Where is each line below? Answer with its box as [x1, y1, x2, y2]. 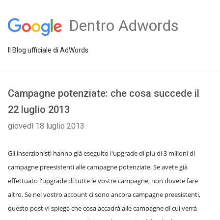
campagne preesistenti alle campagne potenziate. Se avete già [8, 163, 188, 171]
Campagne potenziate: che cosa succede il [8, 87, 199, 99]
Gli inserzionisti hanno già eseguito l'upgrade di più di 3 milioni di [8, 149, 195, 158]
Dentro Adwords [68, 16, 179, 35]
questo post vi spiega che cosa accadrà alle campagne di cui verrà [8, 204, 197, 213]
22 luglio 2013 [8, 104, 70, 115]
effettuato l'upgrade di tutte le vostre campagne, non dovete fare [8, 176, 198, 185]
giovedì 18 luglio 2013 [8, 121, 84, 131]
